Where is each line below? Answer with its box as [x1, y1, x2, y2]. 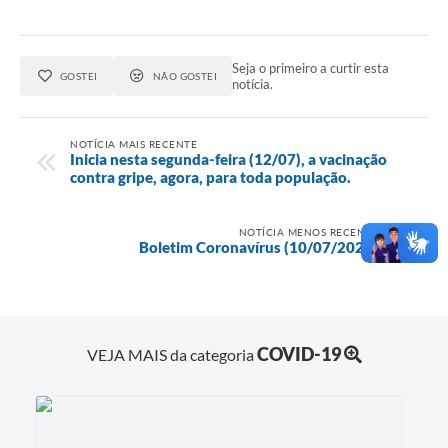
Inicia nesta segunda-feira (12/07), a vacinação [70, 149, 387, 168]
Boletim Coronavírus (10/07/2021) [139, 237, 378, 256]
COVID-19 [256, 342, 341, 365]
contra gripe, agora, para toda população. [70, 167, 351, 186]
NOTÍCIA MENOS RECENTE [238, 225, 378, 238]
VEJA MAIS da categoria [86, 344, 257, 364]
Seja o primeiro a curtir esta [232, 60, 390, 77]
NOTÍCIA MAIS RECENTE [70, 137, 197, 150]
